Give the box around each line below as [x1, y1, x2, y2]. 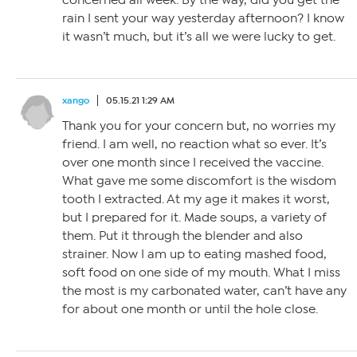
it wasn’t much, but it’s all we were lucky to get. [62, 29, 335, 45]
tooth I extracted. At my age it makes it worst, [62, 192, 330, 207]
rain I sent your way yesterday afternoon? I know [62, 11, 344, 26]
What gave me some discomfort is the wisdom [62, 174, 336, 189]
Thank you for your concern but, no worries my [62, 119, 335, 134]
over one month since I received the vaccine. [62, 155, 324, 171]
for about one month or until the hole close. [62, 302, 318, 317]
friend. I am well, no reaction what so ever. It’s [62, 137, 327, 152]
